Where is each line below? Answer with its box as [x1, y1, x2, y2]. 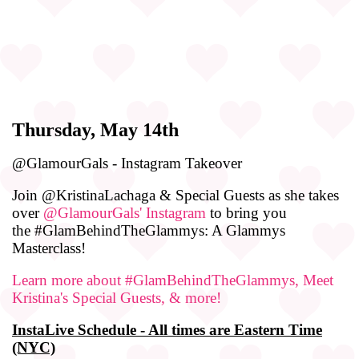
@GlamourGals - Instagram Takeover [12, 154, 242, 171]
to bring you [206, 204, 287, 221]
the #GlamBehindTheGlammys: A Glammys [12, 221, 285, 239]
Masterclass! [12, 239, 90, 256]
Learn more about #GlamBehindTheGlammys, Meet [12, 271, 333, 288]
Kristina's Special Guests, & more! [12, 288, 221, 306]
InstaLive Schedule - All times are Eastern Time [12, 321, 322, 338]
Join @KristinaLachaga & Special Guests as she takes [12, 186, 339, 204]
